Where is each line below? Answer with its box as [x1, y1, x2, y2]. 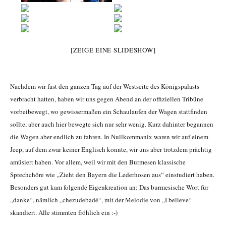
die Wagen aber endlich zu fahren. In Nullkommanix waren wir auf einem [10, 132, 208, 142]
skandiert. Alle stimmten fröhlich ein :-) [10, 208, 118, 217]
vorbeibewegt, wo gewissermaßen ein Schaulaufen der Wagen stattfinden [10, 107, 207, 117]
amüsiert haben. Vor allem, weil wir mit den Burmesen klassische [10, 157, 186, 167]
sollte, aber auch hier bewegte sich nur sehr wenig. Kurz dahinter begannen [10, 120, 213, 129]
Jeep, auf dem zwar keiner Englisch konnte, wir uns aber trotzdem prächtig [10, 145, 212, 154]
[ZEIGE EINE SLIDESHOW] [70, 45, 156, 55]
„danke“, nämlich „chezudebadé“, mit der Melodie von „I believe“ [10, 195, 192, 205]
